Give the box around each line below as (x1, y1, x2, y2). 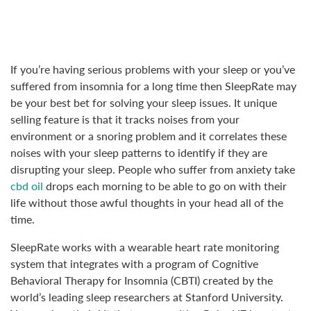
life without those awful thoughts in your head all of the (10, 194, 283, 211)
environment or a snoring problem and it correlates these (10, 128, 287, 144)
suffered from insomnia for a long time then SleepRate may (10, 78, 296, 94)
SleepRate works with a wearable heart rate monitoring (10, 239, 279, 255)
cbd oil (10, 178, 43, 194)
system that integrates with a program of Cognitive (10, 255, 258, 272)
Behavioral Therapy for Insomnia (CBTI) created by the (10, 272, 273, 289)
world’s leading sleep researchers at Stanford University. (10, 289, 283, 305)
